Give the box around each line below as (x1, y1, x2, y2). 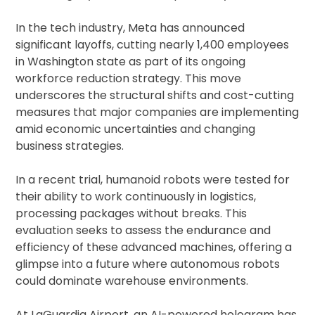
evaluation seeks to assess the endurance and (15, 222, 271, 239)
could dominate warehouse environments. (15, 273, 249, 290)
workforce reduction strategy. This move (15, 70, 242, 87)
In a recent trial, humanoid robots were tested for (15, 172, 290, 188)
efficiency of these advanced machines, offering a (15, 239, 292, 256)
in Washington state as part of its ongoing (15, 53, 246, 70)
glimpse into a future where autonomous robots (15, 256, 281, 273)
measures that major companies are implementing (15, 104, 300, 121)
